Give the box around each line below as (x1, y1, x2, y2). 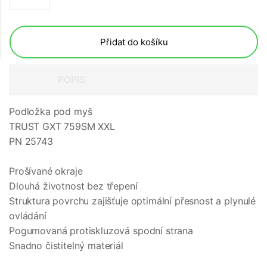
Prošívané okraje (9, 165, 83, 178)
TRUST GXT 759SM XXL (9, 120, 115, 133)
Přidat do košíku (100, 36, 168, 48)
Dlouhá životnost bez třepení (9, 180, 138, 193)
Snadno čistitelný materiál (9, 240, 123, 252)
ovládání (9, 210, 46, 222)
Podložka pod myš (9, 105, 92, 118)
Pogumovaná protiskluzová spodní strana (9, 225, 193, 237)
